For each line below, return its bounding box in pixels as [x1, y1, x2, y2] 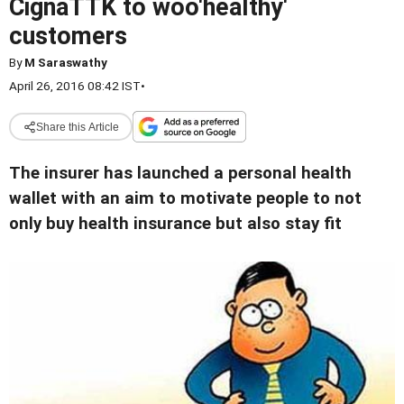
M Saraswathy [24, 55, 107, 69]
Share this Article [35, 120, 119, 133]
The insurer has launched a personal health [9, 163, 352, 183]
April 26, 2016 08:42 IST [9, 78, 141, 93]
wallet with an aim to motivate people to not [9, 188, 362, 208]
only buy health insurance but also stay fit [9, 214, 342, 234]
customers [9, 22, 127, 50]
